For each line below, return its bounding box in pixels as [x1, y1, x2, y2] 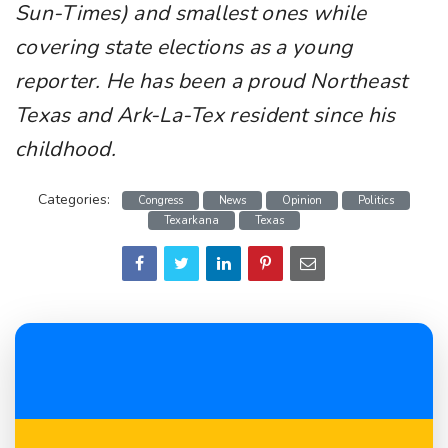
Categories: [38, 190, 110, 210]
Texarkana [164, 213, 219, 229]
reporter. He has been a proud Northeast [15, 67, 408, 96]
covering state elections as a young [15, 33, 353, 62]
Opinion [282, 193, 322, 209]
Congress [138, 193, 183, 209]
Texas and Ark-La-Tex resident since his [15, 101, 396, 130]
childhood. [15, 135, 117, 164]
